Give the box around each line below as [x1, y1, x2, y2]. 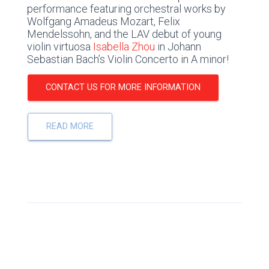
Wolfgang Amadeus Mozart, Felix [27, 15, 180, 28]
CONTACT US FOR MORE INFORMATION [46, 82, 201, 93]
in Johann [155, 40, 201, 53]
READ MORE [46, 121, 94, 132]
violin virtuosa [27, 40, 91, 53]
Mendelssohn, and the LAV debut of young [27, 28, 222, 41]
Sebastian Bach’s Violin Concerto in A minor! [27, 53, 229, 66]
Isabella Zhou [91, 40, 155, 53]
